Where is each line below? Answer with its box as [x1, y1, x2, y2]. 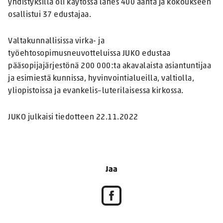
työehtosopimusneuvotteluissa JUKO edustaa [8, 50, 171, 58]
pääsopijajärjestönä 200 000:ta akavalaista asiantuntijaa [8, 62, 211, 71]
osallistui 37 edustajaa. [8, 11, 91, 19]
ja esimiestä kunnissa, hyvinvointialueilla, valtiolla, [8, 75, 194, 83]
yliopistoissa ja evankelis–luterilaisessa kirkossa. [8, 87, 184, 96]
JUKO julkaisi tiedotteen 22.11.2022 [8, 113, 138, 122]
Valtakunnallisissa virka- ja [8, 37, 105, 46]
